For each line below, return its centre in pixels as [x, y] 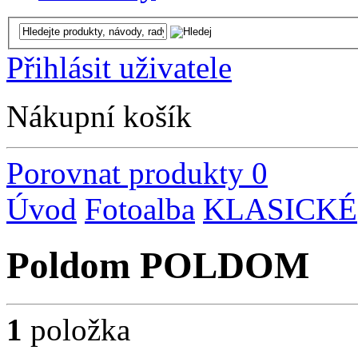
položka [76, 330]
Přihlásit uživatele [119, 67]
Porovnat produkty [125, 173]
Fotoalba [140, 209]
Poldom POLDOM [158, 266]
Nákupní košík [99, 116]
